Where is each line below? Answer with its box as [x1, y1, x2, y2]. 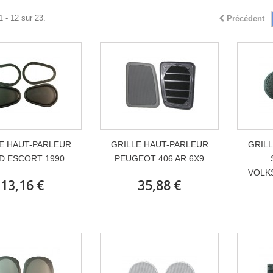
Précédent [227, 14, 264, 23]
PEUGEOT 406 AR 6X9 [115, 154, 204, 163]
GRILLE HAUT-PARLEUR [110, 140, 208, 149]
